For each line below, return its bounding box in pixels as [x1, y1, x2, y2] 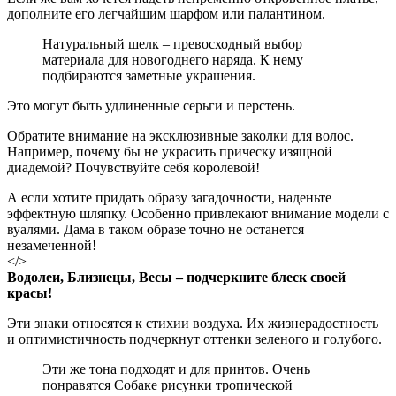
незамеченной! [7, 237, 96, 253]
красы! [7, 285, 52, 301]
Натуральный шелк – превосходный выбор [42, 35, 302, 51]
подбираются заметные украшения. [42, 67, 255, 83]
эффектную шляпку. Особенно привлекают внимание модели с [7, 205, 389, 221]
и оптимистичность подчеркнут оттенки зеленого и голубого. [7, 331, 382, 346]
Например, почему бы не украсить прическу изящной [7, 143, 332, 159]
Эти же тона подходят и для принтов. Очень [42, 361, 310, 377]
